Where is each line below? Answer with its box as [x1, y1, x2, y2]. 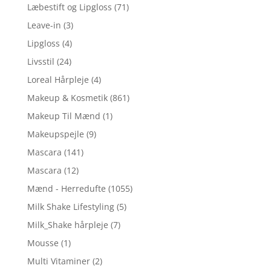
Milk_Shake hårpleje [27, 218, 108, 230]
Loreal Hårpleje [27, 73, 89, 85]
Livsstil [27, 55, 54, 67]
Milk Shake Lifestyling [27, 200, 114, 212]
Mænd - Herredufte [27, 182, 106, 194]
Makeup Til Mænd [27, 109, 100, 122]
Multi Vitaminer [27, 255, 90, 267]
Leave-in [27, 19, 61, 31]
